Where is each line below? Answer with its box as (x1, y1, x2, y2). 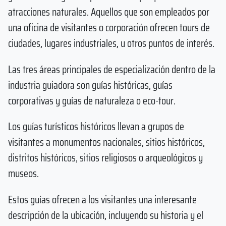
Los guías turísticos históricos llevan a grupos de (8, 118, 184, 135)
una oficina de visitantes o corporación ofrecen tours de (8, 19, 210, 36)
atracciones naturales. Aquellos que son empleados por (8, 3, 209, 20)
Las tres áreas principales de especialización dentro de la (8, 61, 215, 78)
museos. (8, 165, 39, 182)
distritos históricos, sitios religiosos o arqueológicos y (8, 149, 203, 166)
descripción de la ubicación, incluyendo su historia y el (8, 207, 203, 224)
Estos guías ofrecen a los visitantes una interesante (8, 191, 197, 208)
